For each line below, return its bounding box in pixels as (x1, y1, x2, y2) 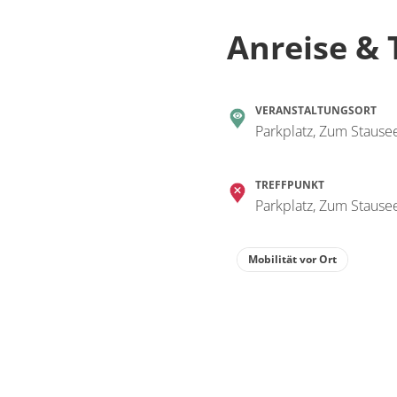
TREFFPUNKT (255, 177, 324, 193)
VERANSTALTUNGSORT (255, 103, 377, 119)
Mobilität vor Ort (248, 252, 337, 268)
